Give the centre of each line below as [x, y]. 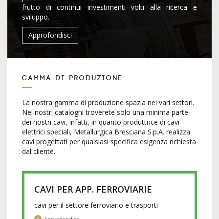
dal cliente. [39, 151]
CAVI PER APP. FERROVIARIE [93, 189]
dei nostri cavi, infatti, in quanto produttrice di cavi [101, 122]
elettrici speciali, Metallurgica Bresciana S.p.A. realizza [106, 132]
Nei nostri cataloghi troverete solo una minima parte [105, 112]
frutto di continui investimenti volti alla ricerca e [109, 7]
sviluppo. [36, 17]
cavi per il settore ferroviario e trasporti [96, 205]
